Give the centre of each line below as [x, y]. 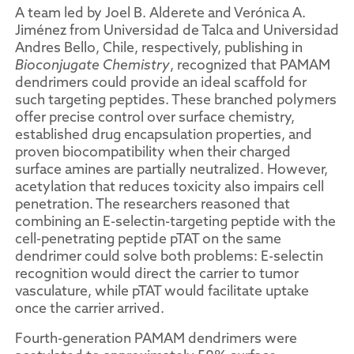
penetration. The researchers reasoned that [153, 203]
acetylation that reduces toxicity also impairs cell [169, 186]
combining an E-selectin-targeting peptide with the [175, 221]
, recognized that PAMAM [250, 64]
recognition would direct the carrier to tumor [157, 273]
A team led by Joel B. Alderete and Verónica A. [160, 12]
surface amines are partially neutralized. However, [171, 169]
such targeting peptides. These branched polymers [176, 99]
